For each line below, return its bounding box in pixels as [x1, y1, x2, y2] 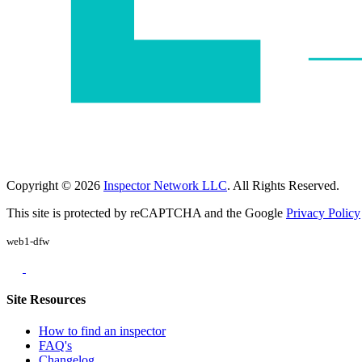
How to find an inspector [39, 324, 166, 339]
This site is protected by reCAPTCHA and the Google [6, 205, 286, 220]
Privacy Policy [286, 205, 360, 220]
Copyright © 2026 [6, 178, 103, 192]
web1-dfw [6, 234, 49, 247]
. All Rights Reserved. [227, 178, 339, 192]
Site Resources [6, 293, 86, 307]
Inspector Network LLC [103, 178, 227, 192]
